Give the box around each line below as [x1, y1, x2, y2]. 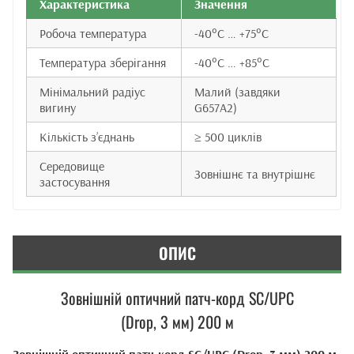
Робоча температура [40, 25, 147, 41]
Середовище [40, 158, 104, 174]
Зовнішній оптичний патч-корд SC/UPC [60, 286, 294, 310]
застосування [40, 174, 110, 190]
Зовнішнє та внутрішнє [194, 166, 315, 182]
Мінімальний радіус [40, 84, 145, 100]
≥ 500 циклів [194, 129, 262, 145]
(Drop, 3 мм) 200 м [120, 310, 234, 333]
